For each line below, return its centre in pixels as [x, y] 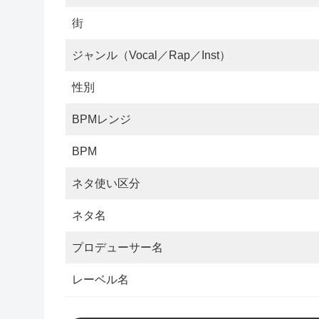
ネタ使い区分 [106, 183]
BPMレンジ [101, 119]
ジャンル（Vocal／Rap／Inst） [151, 55]
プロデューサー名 [117, 247]
